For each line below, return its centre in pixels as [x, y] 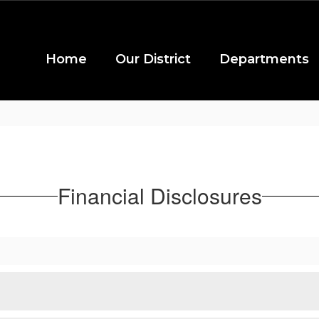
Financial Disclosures [159, 195]
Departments [264, 59]
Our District [153, 59]
